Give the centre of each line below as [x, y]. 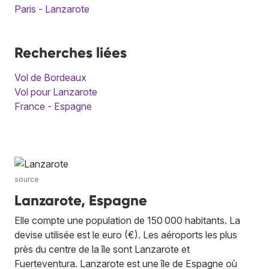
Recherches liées [71, 53]
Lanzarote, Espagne [81, 201]
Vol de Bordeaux [50, 78]
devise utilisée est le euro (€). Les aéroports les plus [126, 235]
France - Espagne [53, 107]
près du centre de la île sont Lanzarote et [102, 249]
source [27, 180]
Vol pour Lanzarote [56, 92]
